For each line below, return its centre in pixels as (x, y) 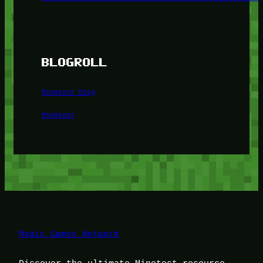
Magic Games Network (69, 234)
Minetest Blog (68, 92)
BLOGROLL (74, 62)
